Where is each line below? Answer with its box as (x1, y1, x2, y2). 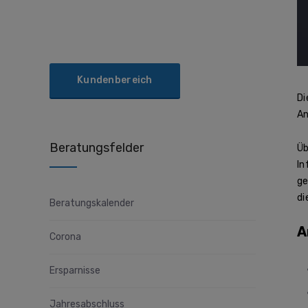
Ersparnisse (49, 265, 100, 277)
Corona (49, 231, 81, 243)
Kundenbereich (77, 74, 153, 87)
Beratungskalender (49, 197, 134, 210)
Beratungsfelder (49, 140, 144, 156)
